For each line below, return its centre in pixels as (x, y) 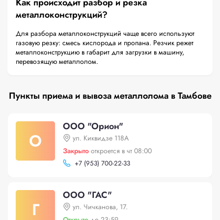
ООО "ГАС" (87, 195)
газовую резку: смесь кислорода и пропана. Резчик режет (105, 43)
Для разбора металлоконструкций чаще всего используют (105, 33)
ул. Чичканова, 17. (100, 207)
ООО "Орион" (93, 126)
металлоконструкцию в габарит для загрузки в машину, (100, 52)
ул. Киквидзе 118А (101, 138)
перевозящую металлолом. (57, 61)
